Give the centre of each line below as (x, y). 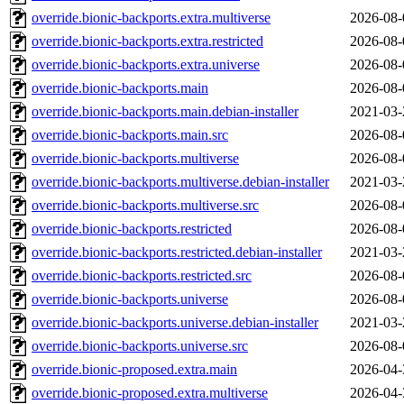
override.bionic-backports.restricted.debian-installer (177, 252)
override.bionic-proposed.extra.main (134, 370)
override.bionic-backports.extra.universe (146, 65)
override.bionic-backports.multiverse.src (145, 206)
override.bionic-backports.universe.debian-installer (175, 323)
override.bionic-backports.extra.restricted (147, 41)
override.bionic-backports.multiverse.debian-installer (180, 182)
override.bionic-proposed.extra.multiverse (150, 393)
